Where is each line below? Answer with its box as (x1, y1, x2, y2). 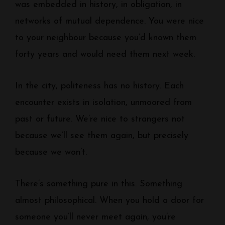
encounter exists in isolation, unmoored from (15, 98, 192, 107)
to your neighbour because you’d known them (15, 33, 196, 43)
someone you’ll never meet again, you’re (15, 212, 176, 222)
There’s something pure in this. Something (15, 179, 182, 189)
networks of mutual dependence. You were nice (15, 17, 204, 26)
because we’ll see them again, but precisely (15, 131, 188, 141)
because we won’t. (15, 148, 87, 157)
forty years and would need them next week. (15, 50, 195, 59)
